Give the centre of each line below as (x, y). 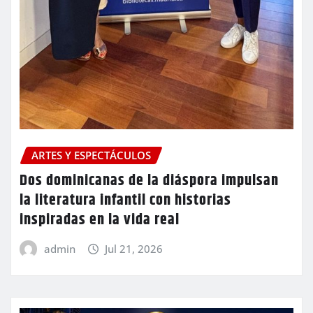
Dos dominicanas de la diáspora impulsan (149, 181)
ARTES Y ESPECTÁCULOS (91, 155)
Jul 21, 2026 (134, 248)
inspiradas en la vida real (100, 220)
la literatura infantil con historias (125, 200)
